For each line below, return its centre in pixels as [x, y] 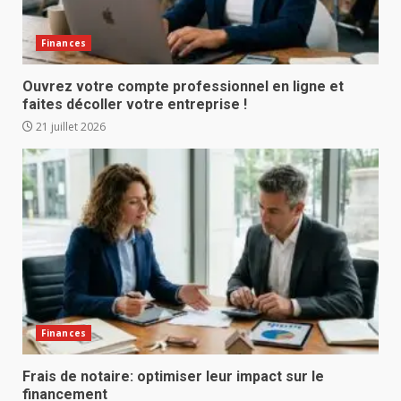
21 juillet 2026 [69, 127]
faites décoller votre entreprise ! [135, 105]
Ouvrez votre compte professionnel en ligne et [183, 87]
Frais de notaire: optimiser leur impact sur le [173, 377]
